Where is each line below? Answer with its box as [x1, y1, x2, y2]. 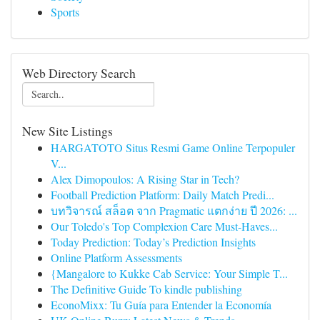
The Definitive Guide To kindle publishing [51, 281, 242, 296]
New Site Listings [22, 122, 113, 139]
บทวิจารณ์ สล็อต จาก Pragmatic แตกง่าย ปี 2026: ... [51, 203, 297, 218]
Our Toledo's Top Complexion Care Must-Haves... [51, 219, 278, 234]
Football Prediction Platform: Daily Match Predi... [51, 187, 274, 202]
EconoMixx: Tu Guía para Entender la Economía [51, 297, 271, 312]
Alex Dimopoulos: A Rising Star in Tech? [51, 171, 239, 186]
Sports [51, 4, 79, 19]
